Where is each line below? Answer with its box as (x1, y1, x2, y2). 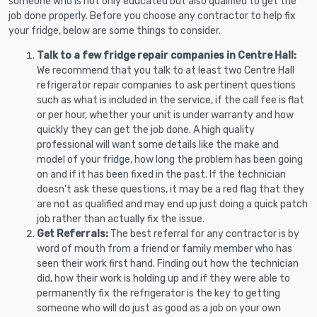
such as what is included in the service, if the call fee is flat (37, 93, 304, 106)
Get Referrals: (37, 227, 108, 240)
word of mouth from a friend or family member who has (37, 242, 292, 255)
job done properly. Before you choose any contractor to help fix (8, 9, 296, 22)
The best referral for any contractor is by (108, 227, 299, 240)
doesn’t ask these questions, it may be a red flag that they (37, 183, 304, 195)
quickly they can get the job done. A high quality (37, 123, 255, 136)
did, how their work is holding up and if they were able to (37, 272, 290, 284)
